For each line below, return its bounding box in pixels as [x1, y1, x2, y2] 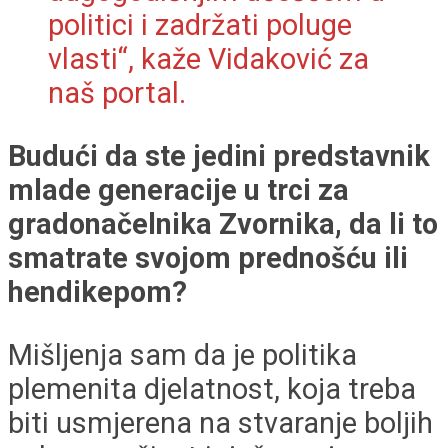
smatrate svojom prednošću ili [8, 241, 408, 276]
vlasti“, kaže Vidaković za [48, 42, 369, 77]
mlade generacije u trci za [8, 173, 349, 208]
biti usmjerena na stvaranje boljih [8, 406, 433, 441]
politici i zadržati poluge [48, 8, 352, 43]
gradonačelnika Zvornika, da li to [8, 207, 438, 242]
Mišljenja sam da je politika [8, 338, 357, 373]
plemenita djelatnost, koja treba [8, 372, 416, 407]
